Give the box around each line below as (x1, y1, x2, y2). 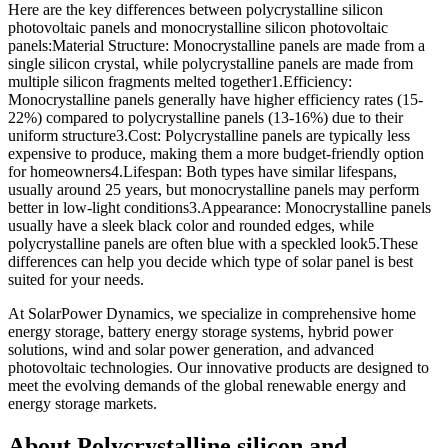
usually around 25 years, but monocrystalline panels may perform (8, 180, 419, 198)
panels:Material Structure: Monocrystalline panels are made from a (8, 36, 425, 54)
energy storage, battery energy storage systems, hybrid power (8, 322, 393, 340)
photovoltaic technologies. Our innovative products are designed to (8, 358, 429, 376)
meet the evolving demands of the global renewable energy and (8, 376, 406, 394)
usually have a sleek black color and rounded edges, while (8, 216, 374, 234)
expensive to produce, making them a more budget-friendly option (8, 144, 424, 162)
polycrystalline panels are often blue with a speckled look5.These (8, 234, 418, 252)
